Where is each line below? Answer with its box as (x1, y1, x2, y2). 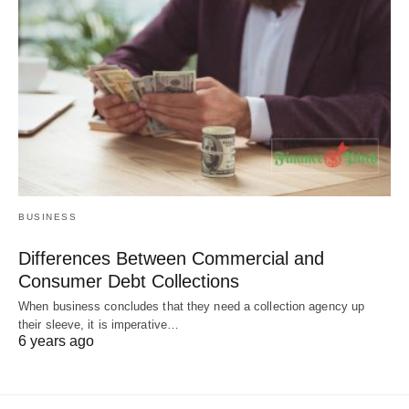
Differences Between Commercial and (18, 248, 324, 269)
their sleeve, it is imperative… (18, 318, 180, 332)
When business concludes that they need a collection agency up (18, 299, 365, 314)
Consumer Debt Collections (18, 271, 239, 292)
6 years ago (18, 333, 94, 350)
